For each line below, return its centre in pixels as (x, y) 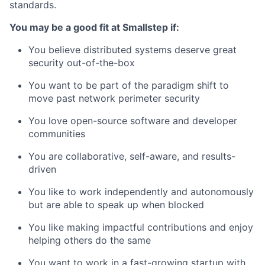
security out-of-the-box (82, 63)
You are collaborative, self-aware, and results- (132, 156)
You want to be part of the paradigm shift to (129, 85)
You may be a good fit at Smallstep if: (94, 27)
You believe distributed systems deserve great (132, 50)
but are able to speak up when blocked (116, 205)
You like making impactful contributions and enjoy (141, 227)
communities (57, 134)
